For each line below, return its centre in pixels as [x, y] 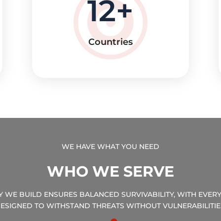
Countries [110, 42]
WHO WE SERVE [110, 171]
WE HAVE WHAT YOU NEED [110, 146]
